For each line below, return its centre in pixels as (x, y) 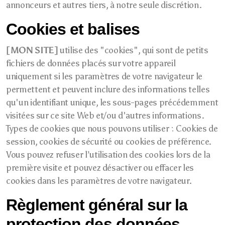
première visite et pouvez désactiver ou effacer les (100, 168)
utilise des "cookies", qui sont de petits (133, 50)
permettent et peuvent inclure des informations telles (108, 89)
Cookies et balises (73, 29)
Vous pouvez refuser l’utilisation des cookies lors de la (108, 155)
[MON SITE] (32, 50)
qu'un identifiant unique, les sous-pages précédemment (112, 102)
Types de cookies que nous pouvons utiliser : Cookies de (112, 129)
